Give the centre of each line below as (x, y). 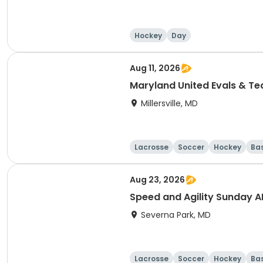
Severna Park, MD (176, 215)
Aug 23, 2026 (157, 180)
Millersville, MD (169, 103)
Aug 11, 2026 (155, 68)
